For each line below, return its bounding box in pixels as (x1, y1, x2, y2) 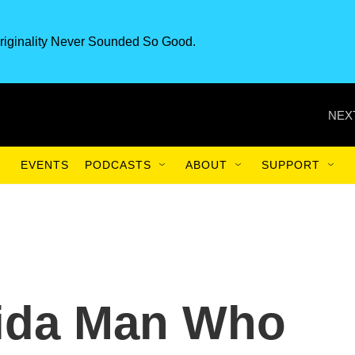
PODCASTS (85, 158, 151, 171)
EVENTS (21, 158, 69, 171)
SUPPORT (261, 158, 320, 171)
